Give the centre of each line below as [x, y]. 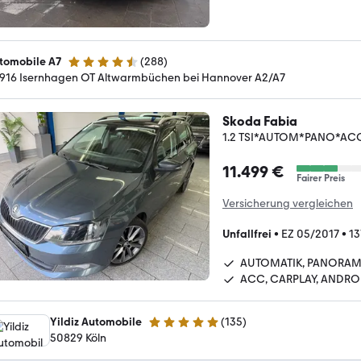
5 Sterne [169, 329]
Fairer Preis [321, 178]
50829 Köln [78, 338]
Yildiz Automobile [96, 322]
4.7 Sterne [92, 68]
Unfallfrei [247, 234]
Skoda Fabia [260, 121]
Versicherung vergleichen [288, 203]
